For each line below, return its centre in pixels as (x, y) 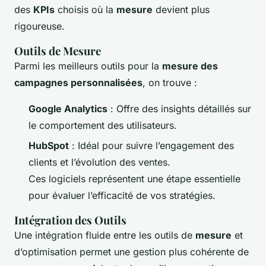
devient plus (181, 10)
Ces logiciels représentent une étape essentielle (134, 179)
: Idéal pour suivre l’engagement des (151, 146)
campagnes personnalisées (78, 83)
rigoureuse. (39, 26)
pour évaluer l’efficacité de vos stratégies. (122, 196)
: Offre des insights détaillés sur (179, 109)
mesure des (190, 66)
